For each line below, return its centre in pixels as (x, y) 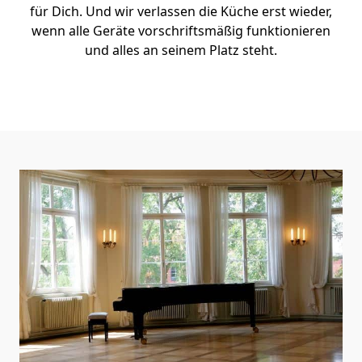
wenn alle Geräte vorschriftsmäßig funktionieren (181, 31)
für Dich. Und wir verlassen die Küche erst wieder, (181, 11)
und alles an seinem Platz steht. (181, 50)
